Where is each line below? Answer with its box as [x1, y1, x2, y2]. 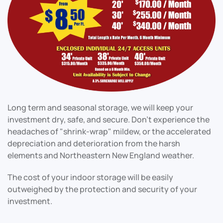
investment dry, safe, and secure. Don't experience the [7, 113, 210, 125]
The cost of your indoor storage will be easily [7, 171, 173, 183]
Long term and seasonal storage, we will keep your [7, 102, 193, 113]
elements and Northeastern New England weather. [7, 149, 194, 161]
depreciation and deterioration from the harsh [7, 137, 180, 149]
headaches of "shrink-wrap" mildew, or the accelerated [7, 125, 211, 137]
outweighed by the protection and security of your [7, 183, 197, 195]
